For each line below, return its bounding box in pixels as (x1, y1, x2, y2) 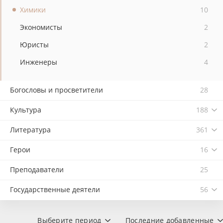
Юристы (20, 40, 49, 49)
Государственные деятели (10, 185, 100, 194)
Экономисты (20, 22, 62, 32)
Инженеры (20, 57, 57, 67)
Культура (10, 105, 41, 114)
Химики (20, 5, 46, 14)
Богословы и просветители (10, 85, 103, 95)
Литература (10, 125, 51, 134)
